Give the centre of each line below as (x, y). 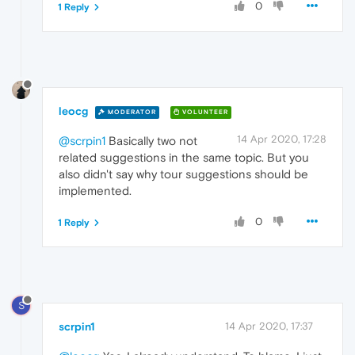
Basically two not (151, 141)
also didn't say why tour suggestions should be (183, 174)
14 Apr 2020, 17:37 (269, 326)
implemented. (95, 191)
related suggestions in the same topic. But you (184, 158)
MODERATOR (131, 112)
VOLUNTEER (204, 112)
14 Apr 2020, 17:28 (282, 139)
